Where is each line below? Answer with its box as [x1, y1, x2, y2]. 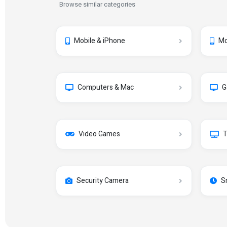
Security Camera [77, 175, 129, 186]
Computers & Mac [78, 82, 134, 93]
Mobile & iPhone [74, 35, 125, 46]
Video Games [79, 129, 120, 139]
